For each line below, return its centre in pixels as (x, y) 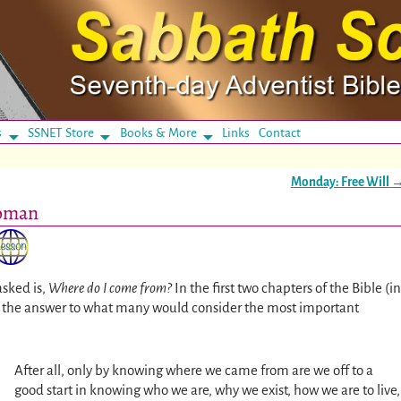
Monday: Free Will (341, 182)
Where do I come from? (111, 288)
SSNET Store (60, 132)
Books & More (158, 132)
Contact (280, 132)
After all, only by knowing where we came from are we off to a (194, 370)
